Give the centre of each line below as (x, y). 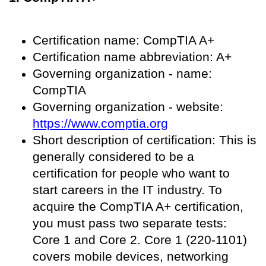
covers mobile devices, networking (131, 256)
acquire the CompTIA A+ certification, (138, 206)
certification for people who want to (131, 173)
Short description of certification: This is (145, 140)
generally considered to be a (113, 156)
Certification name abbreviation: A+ (132, 56)
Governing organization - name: (122, 73)
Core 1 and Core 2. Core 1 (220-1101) (140, 239)
